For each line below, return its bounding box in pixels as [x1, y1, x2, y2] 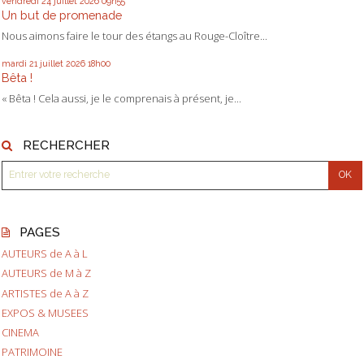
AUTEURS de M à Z [2, 266, 91, 281]
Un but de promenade [2, 8, 122, 23]
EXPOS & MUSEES [2, 305, 89, 320]
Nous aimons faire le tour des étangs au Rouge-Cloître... [2, 28, 267, 44]
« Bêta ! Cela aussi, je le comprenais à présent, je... [2, 90, 241, 106]
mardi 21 [2, 58, 37, 68]
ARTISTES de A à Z [2, 285, 89, 301]
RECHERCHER [22, 137, 110, 154]
